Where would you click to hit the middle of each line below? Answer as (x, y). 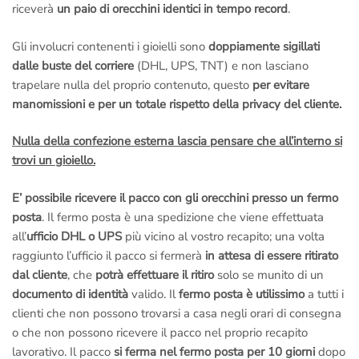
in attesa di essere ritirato (272, 255)
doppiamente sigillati (264, 46)
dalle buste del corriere (75, 65)
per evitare (281, 85)
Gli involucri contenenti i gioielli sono (110, 46)
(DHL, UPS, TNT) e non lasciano (223, 65)
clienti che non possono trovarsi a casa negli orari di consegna (177, 313)
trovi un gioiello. (54, 161)
